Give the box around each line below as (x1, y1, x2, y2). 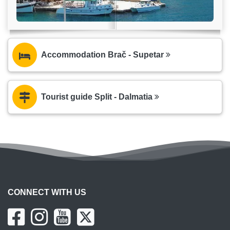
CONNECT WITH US (8, 188, 86, 197)
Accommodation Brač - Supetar (41, 50, 166, 60)
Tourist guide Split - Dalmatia (41, 92, 155, 102)
